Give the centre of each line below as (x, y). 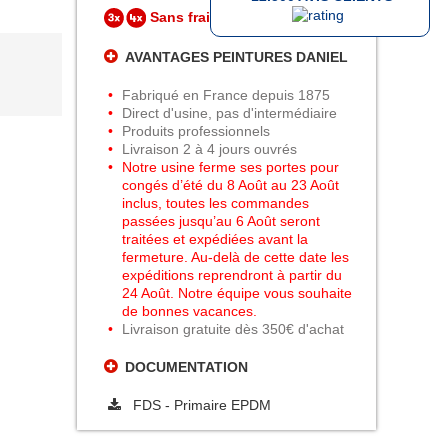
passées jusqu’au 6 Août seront (221, 221)
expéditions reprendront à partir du (232, 275)
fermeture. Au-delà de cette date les (236, 257)
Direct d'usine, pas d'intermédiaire (230, 113)
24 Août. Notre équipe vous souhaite (237, 293)
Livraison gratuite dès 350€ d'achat (233, 329)
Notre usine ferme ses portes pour (231, 167)
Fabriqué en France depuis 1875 (226, 95)
